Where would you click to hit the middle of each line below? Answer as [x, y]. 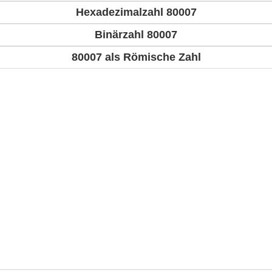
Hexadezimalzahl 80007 [136, 12]
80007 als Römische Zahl [136, 57]
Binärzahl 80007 [136, 35]
